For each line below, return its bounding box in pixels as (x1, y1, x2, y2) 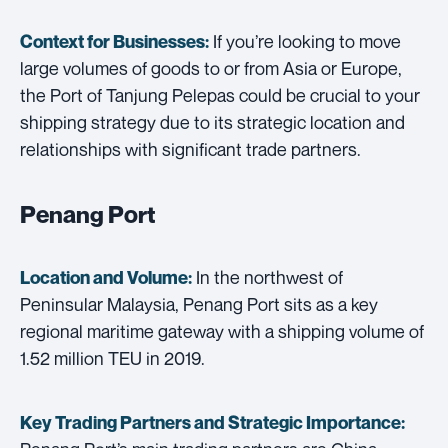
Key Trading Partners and (20, 411, 228, 433)
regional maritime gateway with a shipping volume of (20, 319, 424, 342)
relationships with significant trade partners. (20, 137, 361, 160)
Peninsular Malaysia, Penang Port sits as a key (20, 292, 378, 315)
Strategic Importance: (228, 411, 405, 433)
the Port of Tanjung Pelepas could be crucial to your (20, 83, 420, 106)
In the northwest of (192, 265, 343, 288)
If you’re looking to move (209, 29, 401, 52)
